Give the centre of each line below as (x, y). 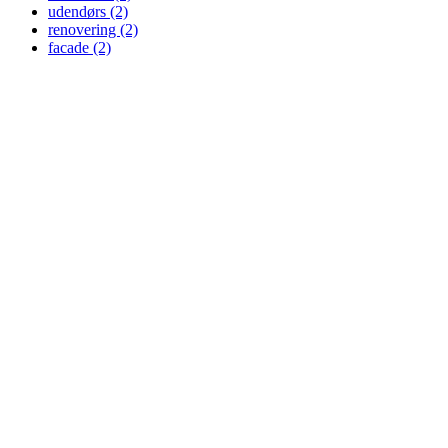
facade (70, 48)
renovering (84, 30)
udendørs (79, 12)
